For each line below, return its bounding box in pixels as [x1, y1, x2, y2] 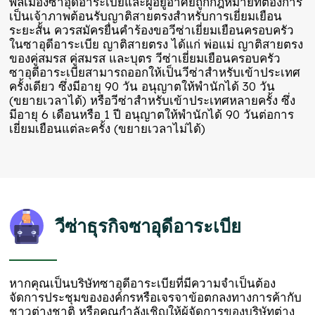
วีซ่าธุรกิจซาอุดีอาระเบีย [55, 214, 242, 238]
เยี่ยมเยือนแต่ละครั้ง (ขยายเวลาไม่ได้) [9, 121, 206, 136]
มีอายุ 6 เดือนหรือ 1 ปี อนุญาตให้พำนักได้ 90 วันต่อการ [9, 107, 295, 122]
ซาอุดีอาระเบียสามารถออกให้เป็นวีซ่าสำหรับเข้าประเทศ [9, 65, 301, 80]
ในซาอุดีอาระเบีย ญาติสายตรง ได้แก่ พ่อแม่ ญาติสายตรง [9, 37, 304, 52]
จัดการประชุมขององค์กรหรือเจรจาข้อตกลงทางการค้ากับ [9, 290, 302, 305]
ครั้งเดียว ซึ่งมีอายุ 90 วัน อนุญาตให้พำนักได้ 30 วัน [9, 79, 276, 94]
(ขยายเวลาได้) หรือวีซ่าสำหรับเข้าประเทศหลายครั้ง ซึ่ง [9, 93, 296, 108]
